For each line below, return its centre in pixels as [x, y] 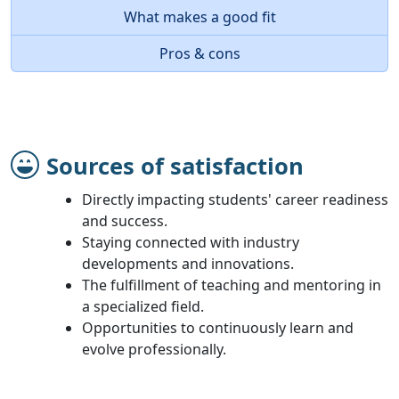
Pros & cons [199, 53]
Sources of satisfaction [175, 166]
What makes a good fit [199, 16]
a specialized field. [143, 306]
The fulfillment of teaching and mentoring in [232, 285]
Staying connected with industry [191, 242]
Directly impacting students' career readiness [235, 199]
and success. [125, 220]
